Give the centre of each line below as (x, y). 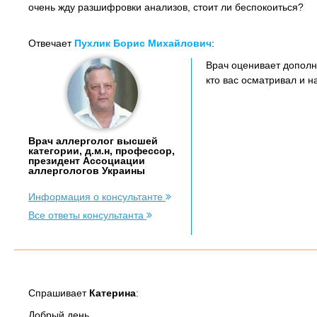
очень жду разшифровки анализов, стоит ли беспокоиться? (166, 7)
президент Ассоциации (87, 161)
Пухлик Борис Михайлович (143, 43)
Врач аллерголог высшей (93, 141)
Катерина (113, 293)
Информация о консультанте (97, 197)
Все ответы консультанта (87, 215)
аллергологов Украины (87, 171)
